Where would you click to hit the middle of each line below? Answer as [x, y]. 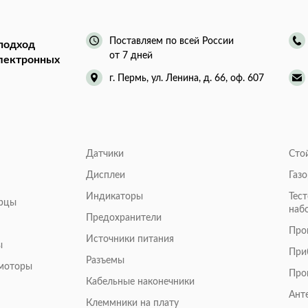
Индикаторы [114, 197]
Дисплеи [105, 176]
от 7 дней [131, 55]
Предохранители [123, 218]
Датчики [104, 154]
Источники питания [130, 240]
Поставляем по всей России [171, 41]
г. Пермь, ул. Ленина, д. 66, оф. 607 [186, 78]
